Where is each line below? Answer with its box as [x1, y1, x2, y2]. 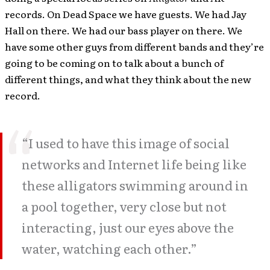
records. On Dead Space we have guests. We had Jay [5, 7, 246, 21]
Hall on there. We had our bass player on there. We [5, 23, 242, 37]
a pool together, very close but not [22, 197, 227, 215]
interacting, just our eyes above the [22, 218, 234, 236]
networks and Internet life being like [22, 155, 246, 173]
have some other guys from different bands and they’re [5, 39, 264, 54]
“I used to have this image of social [22, 134, 230, 152]
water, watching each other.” [22, 239, 197, 257]
